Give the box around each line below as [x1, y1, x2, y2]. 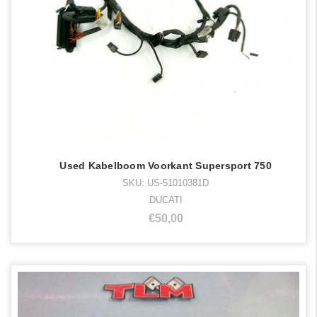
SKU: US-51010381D [122, 178, 209, 189]
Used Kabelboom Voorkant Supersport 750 [59, 160, 272, 172]
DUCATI [149, 195, 183, 206]
